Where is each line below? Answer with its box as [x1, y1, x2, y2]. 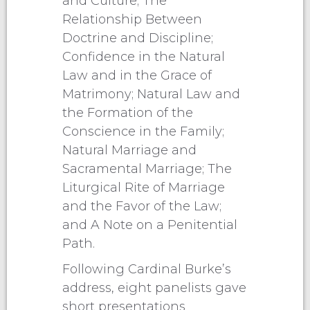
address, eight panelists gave [62, 280, 246, 295]
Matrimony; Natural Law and [62, 86, 240, 102]
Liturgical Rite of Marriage [62, 179, 225, 195]
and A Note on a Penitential [62, 217, 237, 232]
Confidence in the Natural [62, 48, 225, 64]
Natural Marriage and [62, 142, 197, 158]
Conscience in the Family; [62, 123, 224, 139]
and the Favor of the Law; [62, 198, 221, 214]
